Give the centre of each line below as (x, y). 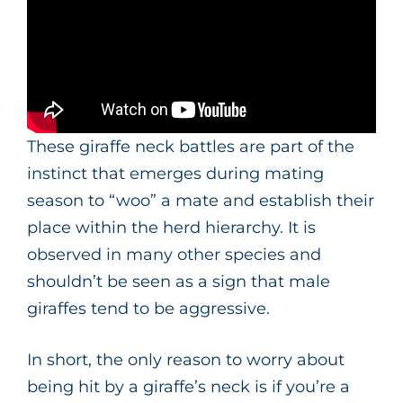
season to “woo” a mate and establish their (201, 200)
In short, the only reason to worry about (186, 359)
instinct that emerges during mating (175, 173)
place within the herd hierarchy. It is (171, 227)
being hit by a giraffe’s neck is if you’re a (188, 386)
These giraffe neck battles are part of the (191, 146)
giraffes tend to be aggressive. (148, 308)
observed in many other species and (174, 254)
